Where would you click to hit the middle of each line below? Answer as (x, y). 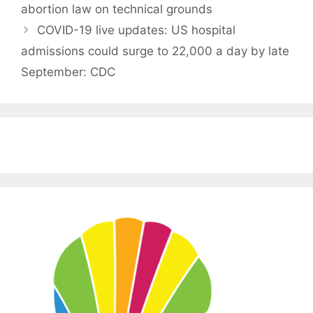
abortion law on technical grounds (117, 9)
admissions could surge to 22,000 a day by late (155, 51)
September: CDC (68, 72)
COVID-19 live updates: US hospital (137, 30)
